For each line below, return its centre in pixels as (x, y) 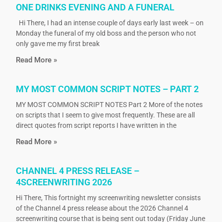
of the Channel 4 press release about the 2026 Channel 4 (102, 208)
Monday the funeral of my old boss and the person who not (106, 33)
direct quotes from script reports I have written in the (96, 126)
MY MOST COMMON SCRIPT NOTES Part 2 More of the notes (110, 105)
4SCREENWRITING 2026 (64, 182)
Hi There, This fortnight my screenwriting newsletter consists (109, 198)
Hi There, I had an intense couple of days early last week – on (110, 23)
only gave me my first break (58, 44)
